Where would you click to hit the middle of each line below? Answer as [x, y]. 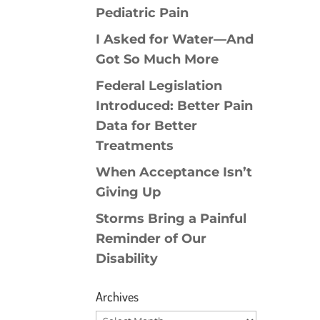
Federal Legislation [159, 86]
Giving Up [129, 192]
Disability [127, 259]
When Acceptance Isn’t [174, 172]
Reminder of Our [151, 239]
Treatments [135, 146]
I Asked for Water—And [175, 40]
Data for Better [147, 126]
